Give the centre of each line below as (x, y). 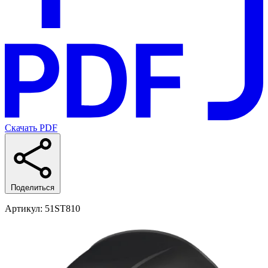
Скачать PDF (31, 128)
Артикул (22, 209)
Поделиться (33, 188)
